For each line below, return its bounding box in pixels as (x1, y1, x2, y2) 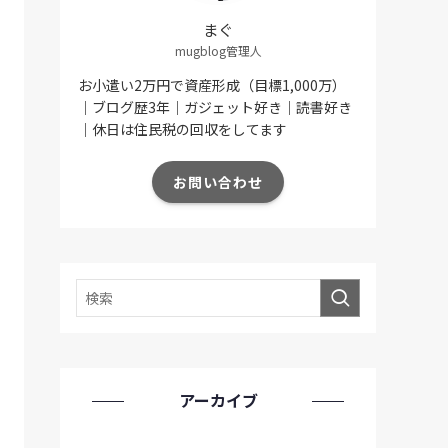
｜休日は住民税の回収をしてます (78, 119, 287, 140)
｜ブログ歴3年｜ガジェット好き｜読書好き (78, 97, 352, 118)
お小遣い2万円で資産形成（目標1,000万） (78, 75, 346, 96)
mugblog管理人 (174, 42, 262, 60)
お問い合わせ (173, 171, 263, 192)
